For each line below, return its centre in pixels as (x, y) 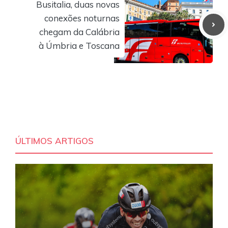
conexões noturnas (82, 18)
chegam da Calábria (79, 32)
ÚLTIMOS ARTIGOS (54, 140)
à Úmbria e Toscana (79, 45)
